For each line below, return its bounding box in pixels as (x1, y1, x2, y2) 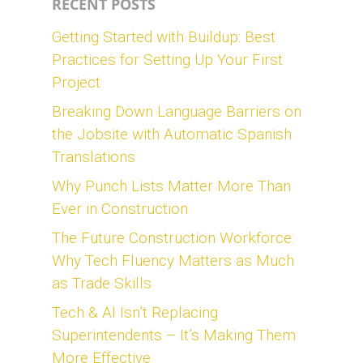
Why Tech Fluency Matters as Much (52, 251, 294, 270)
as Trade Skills (52, 274, 152, 293)
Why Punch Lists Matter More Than (52, 177, 291, 195)
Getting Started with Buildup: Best (52, 28, 275, 46)
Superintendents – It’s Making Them (52, 326, 296, 344)
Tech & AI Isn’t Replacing (52, 303, 218, 322)
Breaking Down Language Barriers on (52, 102, 301, 121)
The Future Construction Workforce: (52, 228, 294, 247)
